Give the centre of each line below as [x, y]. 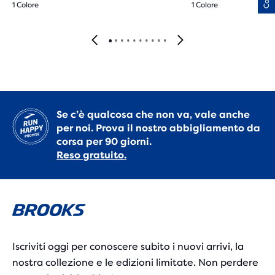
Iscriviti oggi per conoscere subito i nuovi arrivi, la [128, 246]
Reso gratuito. [91, 155]
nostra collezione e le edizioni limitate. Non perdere [135, 262]
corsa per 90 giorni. [104, 141]
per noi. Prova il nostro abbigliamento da [158, 128]
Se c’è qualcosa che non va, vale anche [153, 114]
